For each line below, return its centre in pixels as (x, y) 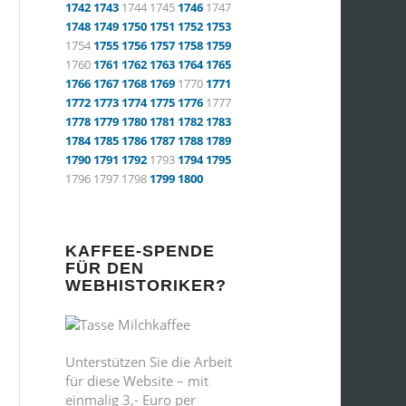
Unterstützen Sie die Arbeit (149, 361)
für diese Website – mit (137, 380)
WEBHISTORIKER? (146, 285)
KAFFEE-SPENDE (140, 251)
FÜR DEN (105, 268)
